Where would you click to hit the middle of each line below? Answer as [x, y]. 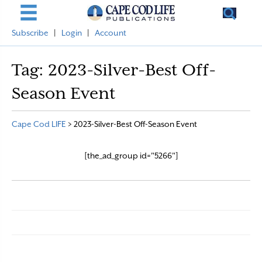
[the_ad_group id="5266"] [131, 156]
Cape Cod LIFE [39, 124]
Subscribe [30, 33]
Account [111, 33]
